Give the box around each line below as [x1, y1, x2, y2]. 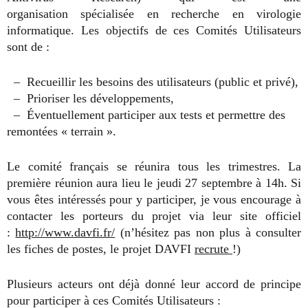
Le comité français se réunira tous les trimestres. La [7, 159, 301, 173]
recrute [195, 242, 232, 256]
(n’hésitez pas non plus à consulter [115, 225, 302, 239]
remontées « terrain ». [7, 124, 116, 138]
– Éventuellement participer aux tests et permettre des [7, 108, 285, 122]
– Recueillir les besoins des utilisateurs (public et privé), [7, 75, 298, 89]
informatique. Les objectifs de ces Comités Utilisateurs [7, 23, 301, 37]
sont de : [7, 40, 49, 54]
